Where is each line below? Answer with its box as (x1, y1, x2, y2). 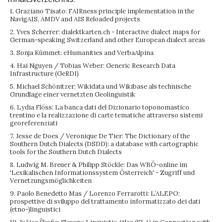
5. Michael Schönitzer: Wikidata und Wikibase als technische (10, 82, 191, 91)
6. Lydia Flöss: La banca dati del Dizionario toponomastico (10, 103, 189, 111)
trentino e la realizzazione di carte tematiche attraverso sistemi (10, 111, 203, 119)
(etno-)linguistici (10, 205, 60, 214)
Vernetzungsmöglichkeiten (10, 176, 92, 185)
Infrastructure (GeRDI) (10, 69, 79, 78)
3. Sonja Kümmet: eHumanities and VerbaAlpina (10, 49, 154, 57)
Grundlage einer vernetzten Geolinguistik (10, 90, 135, 99)
